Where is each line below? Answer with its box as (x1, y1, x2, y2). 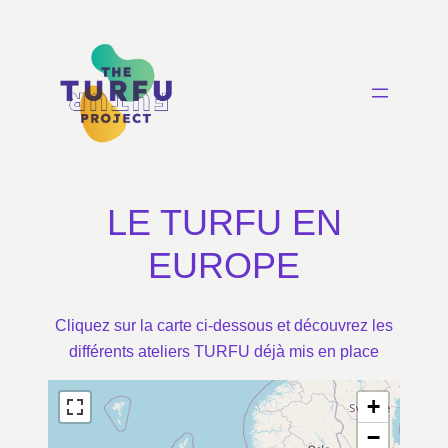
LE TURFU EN (106, 202, 342, 244)
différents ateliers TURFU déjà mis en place (69, 341, 379, 360)
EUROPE (148, 245, 300, 287)
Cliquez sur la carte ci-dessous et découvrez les (55, 315, 393, 334)
